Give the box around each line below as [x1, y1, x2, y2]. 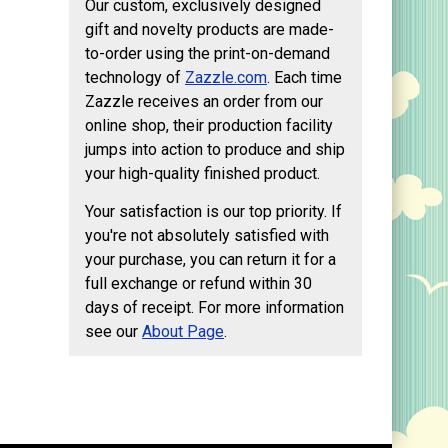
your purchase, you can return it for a [85, 250, 336, 270]
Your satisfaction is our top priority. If [85, 202, 342, 222]
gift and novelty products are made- [85, 20, 334, 40]
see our [85, 322, 142, 342]
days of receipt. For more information [85, 298, 344, 318]
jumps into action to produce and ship [85, 140, 345, 160]
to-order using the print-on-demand [85, 44, 330, 64]
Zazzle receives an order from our [85, 92, 323, 112]
